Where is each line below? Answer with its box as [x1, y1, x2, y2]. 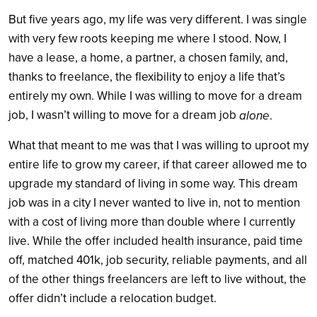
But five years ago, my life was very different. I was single [8, 12, 307, 28]
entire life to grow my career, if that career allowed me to [8, 157, 307, 173]
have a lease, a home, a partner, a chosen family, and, [8, 50, 288, 66]
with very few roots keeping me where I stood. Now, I [8, 31, 287, 47]
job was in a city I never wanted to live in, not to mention [8, 195, 300, 211]
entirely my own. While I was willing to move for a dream [8, 88, 302, 104]
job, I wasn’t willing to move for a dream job [8, 108, 239, 123]
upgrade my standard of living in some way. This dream [8, 176, 298, 192]
